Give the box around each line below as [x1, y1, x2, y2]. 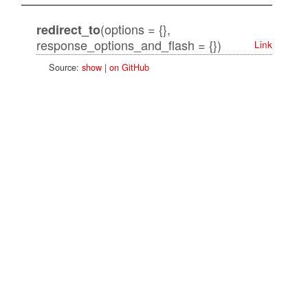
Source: [48, 60, 82, 74]
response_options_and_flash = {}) [36, 36, 221, 54]
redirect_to [36, 21, 100, 39]
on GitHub [109, 60, 149, 74]
